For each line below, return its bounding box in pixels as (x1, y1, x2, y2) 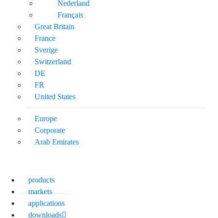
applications (28, 199, 65, 207)
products (28, 175, 54, 184)
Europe (35, 114, 57, 123)
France (35, 34, 55, 42)
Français (57, 10, 83, 19)
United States (35, 92, 75, 101)
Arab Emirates (35, 137, 79, 146)
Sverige (35, 45, 58, 54)
